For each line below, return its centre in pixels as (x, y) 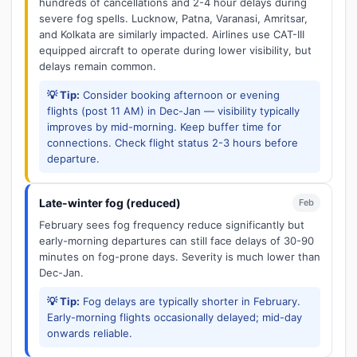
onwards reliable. (90, 333)
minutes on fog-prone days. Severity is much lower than (180, 257)
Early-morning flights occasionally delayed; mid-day (175, 317)
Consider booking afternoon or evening (180, 95)
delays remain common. (98, 66)
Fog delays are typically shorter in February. (190, 301)
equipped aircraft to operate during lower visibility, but (175, 50)
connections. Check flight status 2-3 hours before (173, 143)
